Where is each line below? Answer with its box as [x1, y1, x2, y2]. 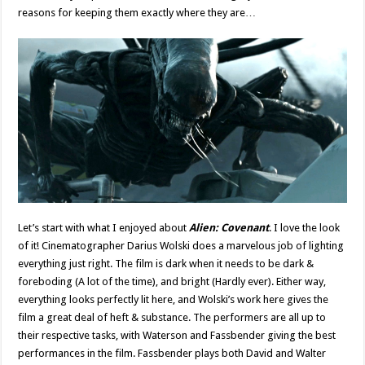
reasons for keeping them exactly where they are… [18, 7, 257, 20]
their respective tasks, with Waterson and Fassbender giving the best [18, 329, 336, 342]
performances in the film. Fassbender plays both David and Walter [18, 347, 327, 360]
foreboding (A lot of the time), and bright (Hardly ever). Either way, [18, 275, 327, 288]
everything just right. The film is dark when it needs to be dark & [18, 257, 314, 270]
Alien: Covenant [189, 222, 270, 235]
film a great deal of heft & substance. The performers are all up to [18, 311, 327, 324]
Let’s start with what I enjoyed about [18, 222, 190, 235]
